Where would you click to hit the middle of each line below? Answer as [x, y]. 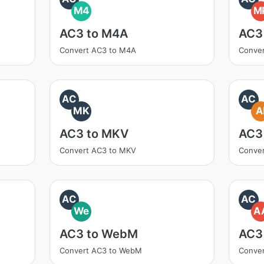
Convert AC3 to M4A [98, 50]
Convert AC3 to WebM [100, 250]
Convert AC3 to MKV [98, 150]
